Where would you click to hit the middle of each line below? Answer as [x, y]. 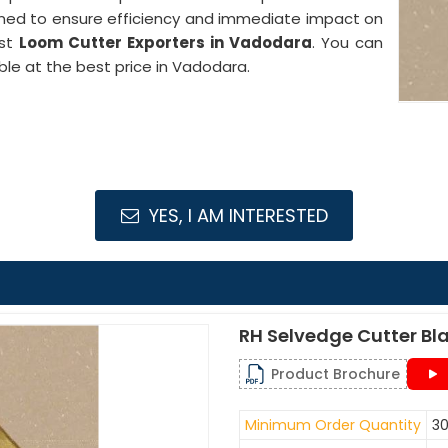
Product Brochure [335, 374]
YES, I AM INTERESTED [235, 215]
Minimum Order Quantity [333, 425]
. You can [348, 42]
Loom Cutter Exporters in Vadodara [166, 42]
